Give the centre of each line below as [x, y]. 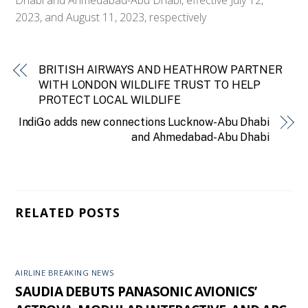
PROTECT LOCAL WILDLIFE [110, 100]
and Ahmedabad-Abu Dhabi [200, 137]
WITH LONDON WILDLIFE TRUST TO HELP [150, 85]
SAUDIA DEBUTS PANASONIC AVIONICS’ [136, 291]
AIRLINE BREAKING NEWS [65, 272]
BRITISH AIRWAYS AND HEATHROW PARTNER [161, 69]
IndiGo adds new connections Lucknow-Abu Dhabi [144, 122]
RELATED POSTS [68, 213]
